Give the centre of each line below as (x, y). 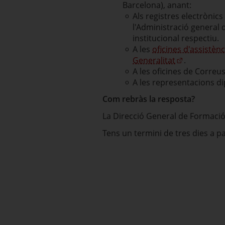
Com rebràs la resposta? (149, 99)
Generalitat (154, 60)
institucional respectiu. (176, 38)
